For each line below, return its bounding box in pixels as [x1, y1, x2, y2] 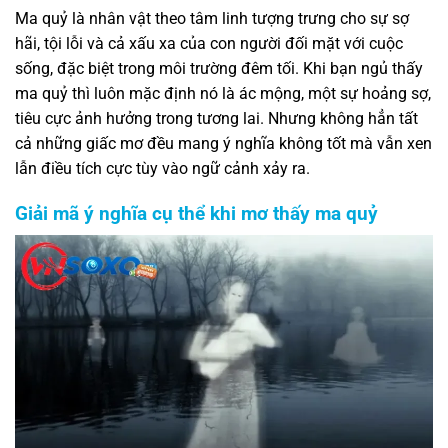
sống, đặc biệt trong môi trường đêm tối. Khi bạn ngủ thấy [15, 58, 423, 78]
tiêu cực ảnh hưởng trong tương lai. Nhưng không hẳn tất [15, 108, 418, 128]
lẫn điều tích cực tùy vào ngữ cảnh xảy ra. [15, 158, 310, 178]
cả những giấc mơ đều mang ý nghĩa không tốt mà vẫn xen [15, 133, 432, 153]
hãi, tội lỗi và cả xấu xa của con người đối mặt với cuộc [15, 33, 403, 53]
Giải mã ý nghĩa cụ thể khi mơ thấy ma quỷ [15, 201, 378, 225]
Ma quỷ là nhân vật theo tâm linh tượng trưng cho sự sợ [15, 8, 409, 28]
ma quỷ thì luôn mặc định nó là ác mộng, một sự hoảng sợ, [15, 83, 431, 103]
